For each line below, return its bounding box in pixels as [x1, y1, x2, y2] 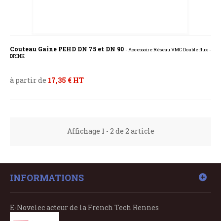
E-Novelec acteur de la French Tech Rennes [10, 203, 159, 213]
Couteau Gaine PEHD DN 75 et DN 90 [10, 45, 125, 53]
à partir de [10, 75, 48, 85]
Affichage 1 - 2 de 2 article [67, 126, 154, 136]
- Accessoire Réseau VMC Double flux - [125, 46, 211, 53]
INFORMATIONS [10, 172, 84, 184]
